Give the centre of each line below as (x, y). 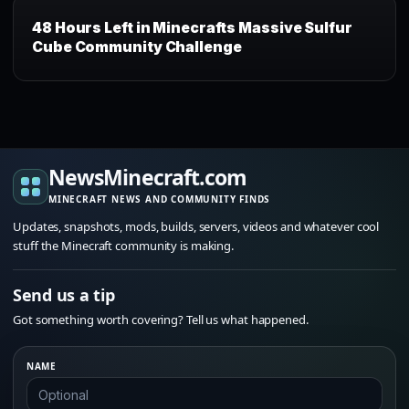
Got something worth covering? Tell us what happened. (161, 320)
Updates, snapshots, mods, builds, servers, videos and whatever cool (196, 227)
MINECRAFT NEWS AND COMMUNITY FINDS (160, 199)
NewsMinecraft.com (148, 178)
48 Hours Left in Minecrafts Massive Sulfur (192, 27)
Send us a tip (64, 295)
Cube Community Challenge (137, 47)
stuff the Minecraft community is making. (124, 246)
